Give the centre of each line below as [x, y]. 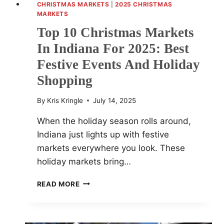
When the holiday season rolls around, [114, 121]
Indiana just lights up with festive [103, 134]
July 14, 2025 [114, 100]
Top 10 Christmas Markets [115, 32]
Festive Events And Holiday [118, 64]
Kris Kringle [65, 100]
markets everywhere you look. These [111, 148]
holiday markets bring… [84, 161]
